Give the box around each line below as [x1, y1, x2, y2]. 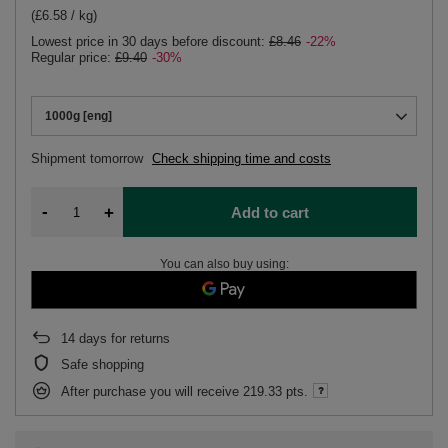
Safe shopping [61, 357, 144, 372]
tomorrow [90, 151, 147, 166]
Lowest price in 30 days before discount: [31, 34, 269, 49]
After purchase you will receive [61, 383, 243, 399]
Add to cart [230, 203, 309, 221]
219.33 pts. [243, 383, 308, 399]
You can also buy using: [159, 257, 289, 271]
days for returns [75, 331, 170, 346]
